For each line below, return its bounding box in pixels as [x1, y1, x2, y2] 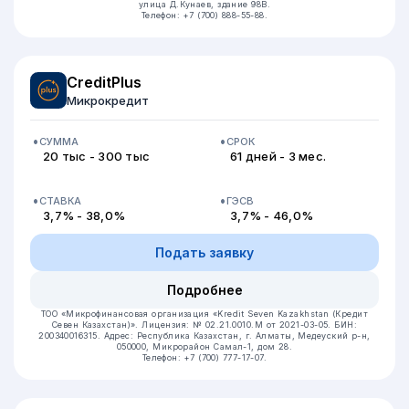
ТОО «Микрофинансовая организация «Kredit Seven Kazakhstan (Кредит [40, 309, 369, 319]
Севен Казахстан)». [51, 320, 142, 330]
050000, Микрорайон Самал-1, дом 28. [116, 341, 293, 351]
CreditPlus [67, 73, 142, 91]
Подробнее [166, 282, 243, 298]
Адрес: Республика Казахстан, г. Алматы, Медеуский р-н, [103, 330, 371, 341]
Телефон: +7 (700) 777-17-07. [142, 352, 267, 362]
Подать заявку [155, 245, 254, 260]
